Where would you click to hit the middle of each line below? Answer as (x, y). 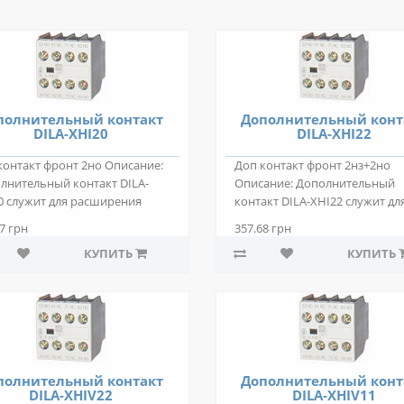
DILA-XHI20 (70, 133)
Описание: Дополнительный (315, 184)
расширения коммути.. (299, 220)
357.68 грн (263, 229)
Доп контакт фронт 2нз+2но (312, 165)
